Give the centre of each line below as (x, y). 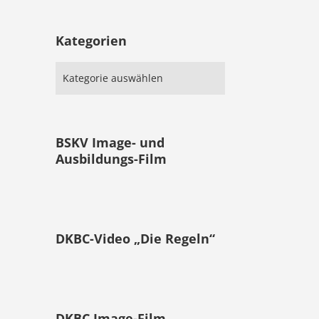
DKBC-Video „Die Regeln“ (136, 239)
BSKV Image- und (110, 142)
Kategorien (91, 41)
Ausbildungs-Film (111, 159)
